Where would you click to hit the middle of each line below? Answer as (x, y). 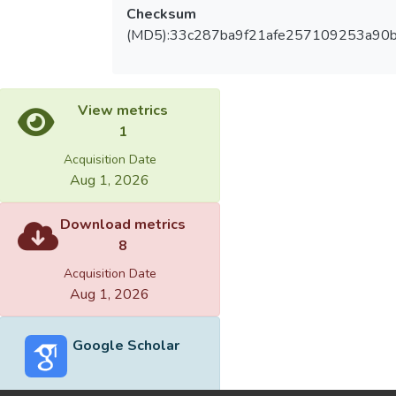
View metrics (123, 110)
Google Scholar (126, 346)
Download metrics (123, 225)
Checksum (161, 14)
